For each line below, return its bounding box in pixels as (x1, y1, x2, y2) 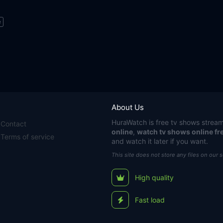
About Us (111, 102, 144, 112)
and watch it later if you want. (111, 136, 208, 145)
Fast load (135, 195, 165, 204)
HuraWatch (111, 117, 147, 126)
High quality (135, 173, 174, 182)
